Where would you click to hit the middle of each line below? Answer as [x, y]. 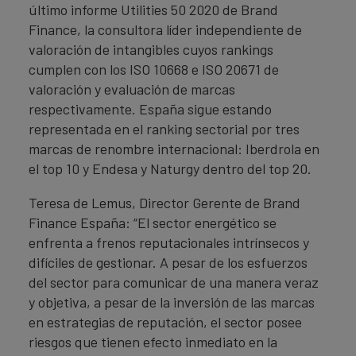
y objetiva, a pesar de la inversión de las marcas [172, 302]
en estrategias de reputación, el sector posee [165, 322]
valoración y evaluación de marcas [132, 89]
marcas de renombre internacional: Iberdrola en [174, 149]
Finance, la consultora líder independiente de [165, 29]
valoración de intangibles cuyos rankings [151, 49]
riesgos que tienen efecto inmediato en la [153, 342]
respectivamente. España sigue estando [150, 109]
